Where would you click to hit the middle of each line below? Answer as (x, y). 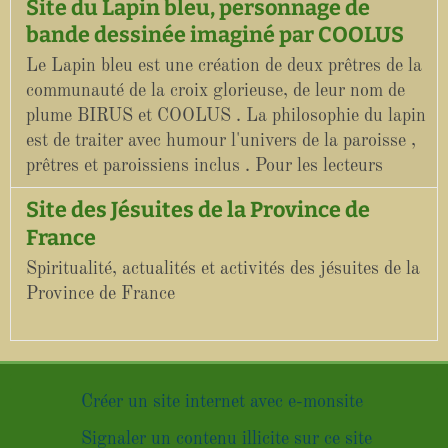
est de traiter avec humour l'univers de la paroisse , (221, 141)
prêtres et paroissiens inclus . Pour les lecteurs (204, 166)
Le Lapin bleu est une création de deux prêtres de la (224, 66)
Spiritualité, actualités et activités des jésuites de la (223, 268)
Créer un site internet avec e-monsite (221, 401)
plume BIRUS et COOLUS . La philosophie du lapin (226, 116)
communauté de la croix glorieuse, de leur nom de (215, 91)
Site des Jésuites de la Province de (198, 210)
